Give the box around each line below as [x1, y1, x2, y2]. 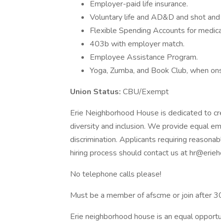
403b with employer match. [90, 38, 184, 49]
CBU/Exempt [123, 86, 169, 97]
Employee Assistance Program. [90, 52, 198, 63]
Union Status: [70, 86, 123, 97]
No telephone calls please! [70, 169, 161, 180]
